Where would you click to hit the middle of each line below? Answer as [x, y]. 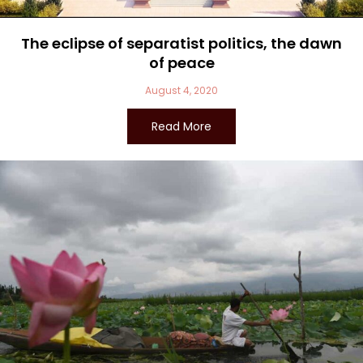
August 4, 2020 [181, 91]
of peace [181, 63]
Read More [181, 127]
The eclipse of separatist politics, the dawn [181, 44]
